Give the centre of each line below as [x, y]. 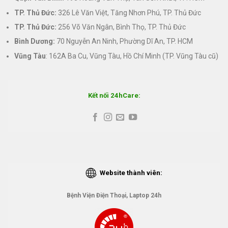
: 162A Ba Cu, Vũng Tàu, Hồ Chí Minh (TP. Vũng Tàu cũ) [132, 56]
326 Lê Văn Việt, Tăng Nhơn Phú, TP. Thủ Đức [129, 12]
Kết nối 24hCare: [114, 95]
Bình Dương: [34, 41]
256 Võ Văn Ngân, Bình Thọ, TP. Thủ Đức [121, 27]
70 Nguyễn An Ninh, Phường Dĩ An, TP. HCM [124, 41]
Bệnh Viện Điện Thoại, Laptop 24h [114, 195]
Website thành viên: [131, 173]
